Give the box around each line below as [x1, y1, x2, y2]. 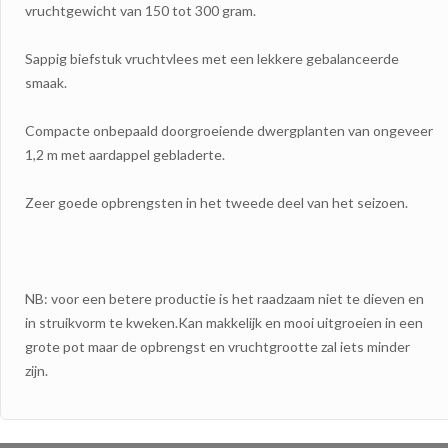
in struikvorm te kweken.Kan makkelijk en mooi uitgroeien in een [25, 313, 423, 331]
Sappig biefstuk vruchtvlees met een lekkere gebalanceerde [25, 49, 399, 67]
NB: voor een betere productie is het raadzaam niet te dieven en [25, 289, 424, 307]
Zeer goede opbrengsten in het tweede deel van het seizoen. [25, 193, 408, 211]
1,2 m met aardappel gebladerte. [25, 145, 225, 163]
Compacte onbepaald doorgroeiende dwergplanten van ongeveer [25, 121, 433, 139]
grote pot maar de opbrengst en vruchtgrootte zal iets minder [25, 337, 410, 355]
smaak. [25, 73, 67, 91]
